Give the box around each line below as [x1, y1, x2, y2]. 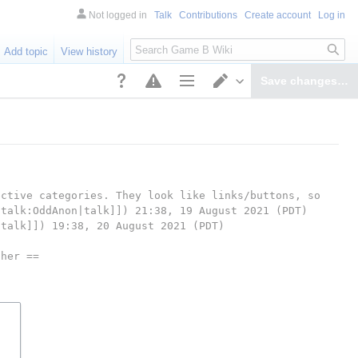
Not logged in [89, 10, 147, 21]
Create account [245, 10, 311, 21]
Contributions [179, 10, 237, 21]
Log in [318, 10, 345, 21]
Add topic [4, 46, 49, 58]
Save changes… [260, 74, 348, 87]
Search [129, 31, 183, 50]
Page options [169, 95, 236, 109]
